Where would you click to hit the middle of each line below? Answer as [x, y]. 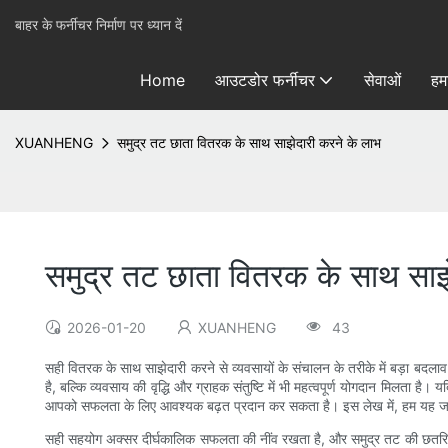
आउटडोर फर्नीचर [264, 80]
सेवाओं [382, 80]
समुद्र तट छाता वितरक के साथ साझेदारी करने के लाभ [249, 142]
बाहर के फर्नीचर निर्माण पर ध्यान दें [98, 24]
